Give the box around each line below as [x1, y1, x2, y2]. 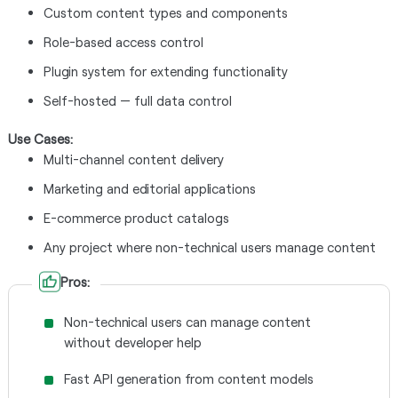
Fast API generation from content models [63, 370, 314, 386]
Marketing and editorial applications [43, 180, 256, 196]
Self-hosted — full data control [43, 92, 232, 108]
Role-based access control [43, 34, 203, 50]
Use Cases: [7, 131, 73, 147]
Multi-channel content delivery [43, 151, 224, 167]
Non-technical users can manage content [63, 314, 311, 330]
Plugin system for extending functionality [43, 63, 288, 79]
